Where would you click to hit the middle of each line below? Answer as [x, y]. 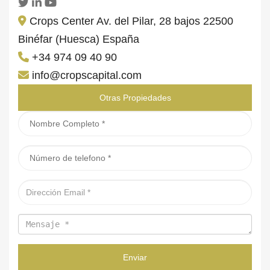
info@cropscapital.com [87, 75]
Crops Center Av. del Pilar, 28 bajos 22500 [131, 21]
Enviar [135, 257]
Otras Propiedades [135, 97]
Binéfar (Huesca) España [79, 39]
